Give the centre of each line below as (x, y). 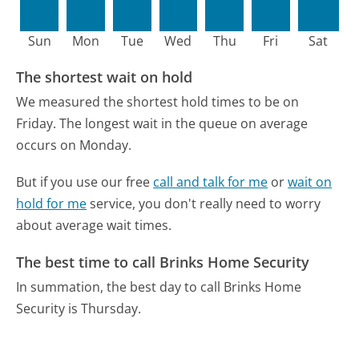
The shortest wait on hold (105, 77)
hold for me (52, 204)
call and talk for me (211, 182)
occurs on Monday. (74, 145)
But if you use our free (85, 182)
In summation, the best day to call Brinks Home (159, 287)
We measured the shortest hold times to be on (158, 102)
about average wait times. (94, 226)
